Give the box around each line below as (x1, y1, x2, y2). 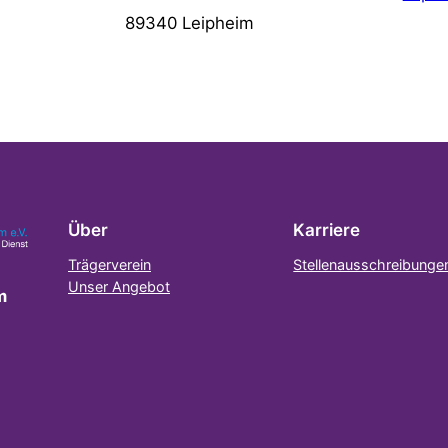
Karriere (293, 220, 361, 241)
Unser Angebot (68, 278, 170, 296)
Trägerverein (68, 256, 151, 274)
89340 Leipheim (125, 13, 255, 34)
